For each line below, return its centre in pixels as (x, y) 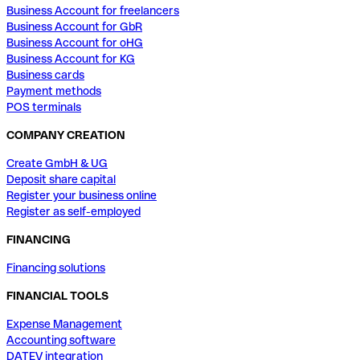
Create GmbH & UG (57, 163)
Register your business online (82, 195)
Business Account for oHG (75, 42)
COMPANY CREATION (66, 135)
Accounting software (61, 340)
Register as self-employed (74, 211)
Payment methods (54, 90)
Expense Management (64, 323)
